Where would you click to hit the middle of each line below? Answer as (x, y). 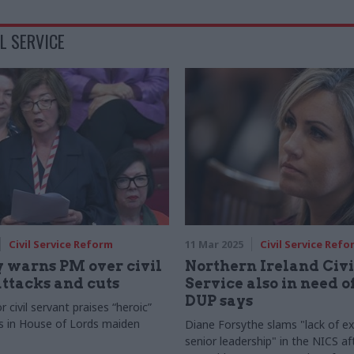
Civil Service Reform (60, 244)
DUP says (219, 301)
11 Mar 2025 (214, 244)
